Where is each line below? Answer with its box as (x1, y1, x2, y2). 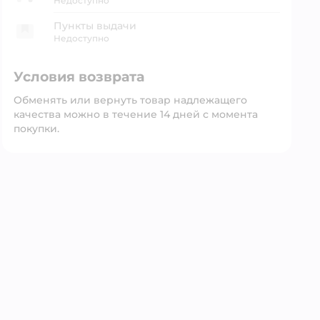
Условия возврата (13, 69, 144, 85)
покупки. (13, 122, 59, 135)
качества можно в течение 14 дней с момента (13, 108, 258, 121)
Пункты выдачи (53, 19, 136, 32)
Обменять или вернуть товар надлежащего (13, 94, 247, 106)
